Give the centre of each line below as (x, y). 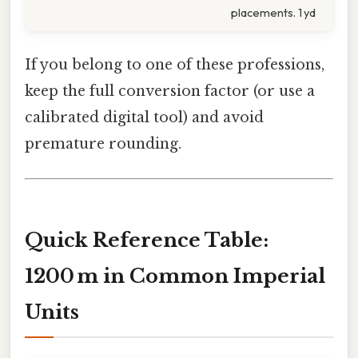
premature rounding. (103, 143)
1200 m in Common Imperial (175, 276)
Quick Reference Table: (147, 240)
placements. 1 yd (273, 12)
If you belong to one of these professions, (175, 64)
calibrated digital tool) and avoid (144, 117)
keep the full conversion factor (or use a (170, 91)
